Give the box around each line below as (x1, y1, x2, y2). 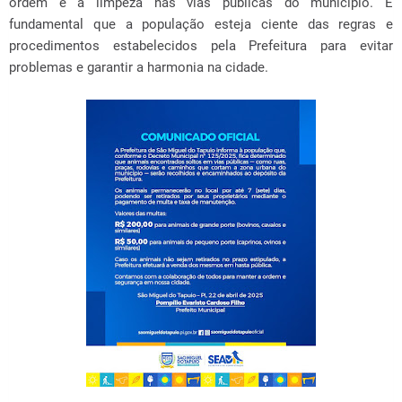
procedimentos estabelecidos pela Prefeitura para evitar (9, 38, 393, 55)
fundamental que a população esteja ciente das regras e (9, 16, 393, 33)
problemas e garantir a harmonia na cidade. (9, 59, 268, 76)
